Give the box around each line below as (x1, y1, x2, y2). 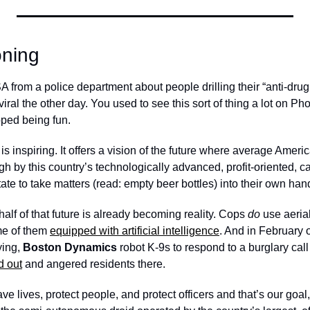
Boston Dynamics (23, 241, 117, 253)
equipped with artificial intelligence (50, 225, 219, 237)
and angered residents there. (22, 258, 168, 270)
